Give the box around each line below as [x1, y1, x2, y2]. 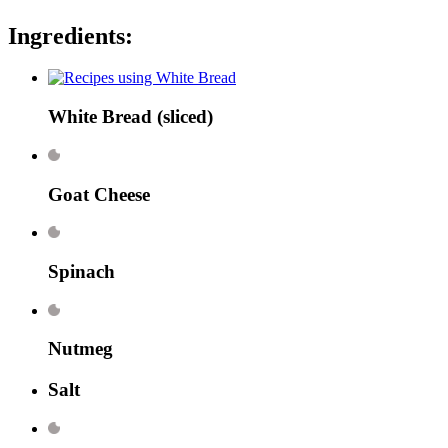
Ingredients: [8, 22, 133, 49]
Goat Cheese [48, 183, 150, 205]
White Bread [48, 106, 152, 128]
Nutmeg [48, 338, 113, 360]
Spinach [48, 261, 115, 283]
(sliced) [152, 106, 213, 128]
